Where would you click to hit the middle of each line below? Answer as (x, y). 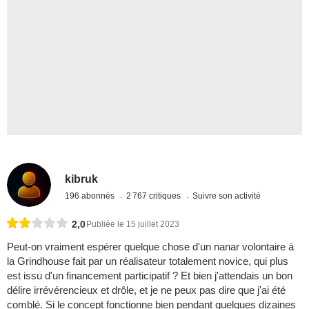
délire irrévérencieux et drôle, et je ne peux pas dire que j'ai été (146, 290)
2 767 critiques (155, 196)
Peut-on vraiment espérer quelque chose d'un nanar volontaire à (150, 247)
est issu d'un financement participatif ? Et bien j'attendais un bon (150, 276)
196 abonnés (91, 196)
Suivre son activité (227, 196)
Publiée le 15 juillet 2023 (133, 225)
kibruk (82, 179)
